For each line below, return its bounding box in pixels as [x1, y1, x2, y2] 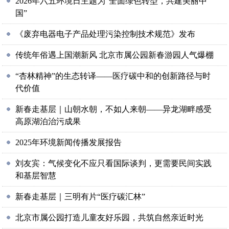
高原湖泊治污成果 [15, 117, 81, 126]
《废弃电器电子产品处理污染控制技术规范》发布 [15, 30, 196, 38]
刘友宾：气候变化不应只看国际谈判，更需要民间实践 [15, 159, 212, 168]
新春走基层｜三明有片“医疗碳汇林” [15, 192, 146, 201]
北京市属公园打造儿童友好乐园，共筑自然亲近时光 [15, 213, 204, 222]
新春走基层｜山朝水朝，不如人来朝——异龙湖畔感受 [15, 105, 212, 113]
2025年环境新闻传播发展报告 [15, 138, 122, 147]
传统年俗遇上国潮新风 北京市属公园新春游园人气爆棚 [15, 51, 214, 59]
